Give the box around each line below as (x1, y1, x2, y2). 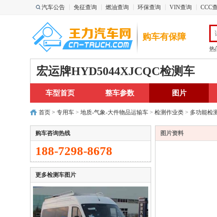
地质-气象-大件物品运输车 (80, 109, 148, 116)
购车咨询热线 (35, 130, 70, 137)
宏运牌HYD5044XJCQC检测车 (36, 65, 195, 77)
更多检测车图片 (35, 171, 76, 178)
